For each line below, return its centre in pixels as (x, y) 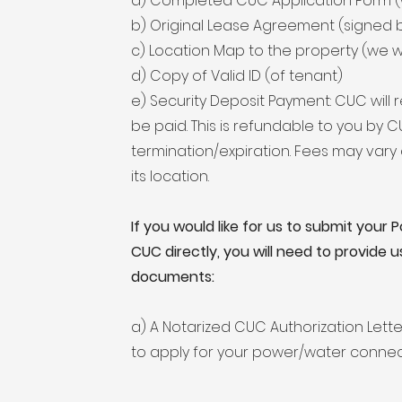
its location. (170, 176)
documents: (173, 277)
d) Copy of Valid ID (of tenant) (237, 76)
